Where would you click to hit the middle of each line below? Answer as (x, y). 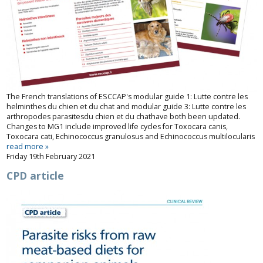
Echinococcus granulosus (100, 137)
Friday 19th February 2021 (51, 157)
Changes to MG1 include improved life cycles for (91, 127)
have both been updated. (196, 117)
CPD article (36, 176)
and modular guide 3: (154, 107)
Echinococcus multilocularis (208, 137)
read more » (28, 147)
